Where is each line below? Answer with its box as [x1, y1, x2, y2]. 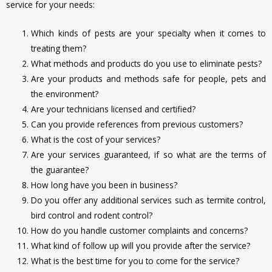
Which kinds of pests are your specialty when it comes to [31, 27, 266, 39]
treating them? [31, 42, 87, 54]
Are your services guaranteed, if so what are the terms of [31, 148, 266, 160]
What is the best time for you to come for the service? [31, 254, 240, 267]
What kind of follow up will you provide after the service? [31, 239, 251, 251]
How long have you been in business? [31, 178, 178, 191]
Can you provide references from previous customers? [31, 118, 243, 130]
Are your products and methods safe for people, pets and [31, 72, 266, 84]
